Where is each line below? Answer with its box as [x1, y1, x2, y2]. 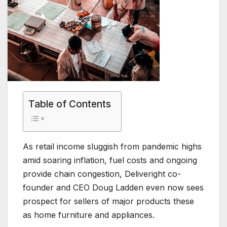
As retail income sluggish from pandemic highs [23, 141, 202, 152]
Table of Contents [28, 98, 111, 110]
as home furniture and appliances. [23, 210, 155, 220]
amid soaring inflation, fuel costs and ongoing [23, 155, 197, 166]
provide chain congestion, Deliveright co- [23, 169, 181, 179]
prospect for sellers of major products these [23, 196, 194, 207]
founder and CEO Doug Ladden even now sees [23, 182, 204, 193]
